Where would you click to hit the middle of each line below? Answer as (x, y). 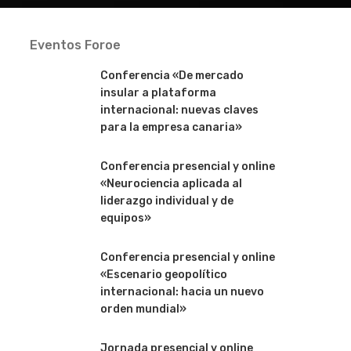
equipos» (125, 218)
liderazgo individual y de (166, 201)
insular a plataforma (158, 93)
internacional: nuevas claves (179, 110)
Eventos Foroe (75, 45)
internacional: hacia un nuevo (182, 292)
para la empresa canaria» (171, 127)
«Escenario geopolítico (163, 275)
